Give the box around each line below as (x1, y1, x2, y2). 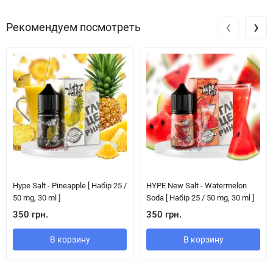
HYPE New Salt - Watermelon (146, 181, 247, 190)
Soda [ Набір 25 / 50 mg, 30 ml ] (146, 193, 254, 202)
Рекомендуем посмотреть (6, 21, 141, 34)
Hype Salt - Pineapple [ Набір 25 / (13, 181, 127, 190)
